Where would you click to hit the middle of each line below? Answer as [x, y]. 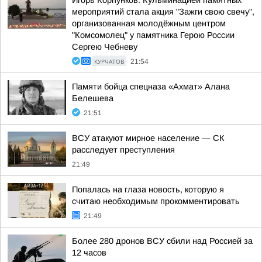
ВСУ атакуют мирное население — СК [148, 138]
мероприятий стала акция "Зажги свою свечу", [163, 12]
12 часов [89, 253]
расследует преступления [123, 150]
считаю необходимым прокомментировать [156, 201]
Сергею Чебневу [105, 47]
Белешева [93, 98]
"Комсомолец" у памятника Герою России [153, 35]
